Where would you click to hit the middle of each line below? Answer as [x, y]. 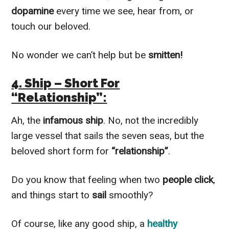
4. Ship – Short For [66, 83]
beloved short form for [62, 151]
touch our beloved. [51, 26]
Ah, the [27, 120]
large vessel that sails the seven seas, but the [108, 135]
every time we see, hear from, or [125, 11]
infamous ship [73, 120]
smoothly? [131, 195]
